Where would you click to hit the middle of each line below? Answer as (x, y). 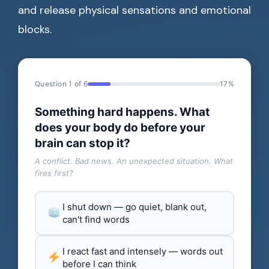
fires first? (54, 173)
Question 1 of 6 (62, 84)
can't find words (96, 220)
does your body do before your (120, 128)
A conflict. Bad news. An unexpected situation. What (134, 161)
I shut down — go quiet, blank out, (134, 207)
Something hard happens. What (122, 112)
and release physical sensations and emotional (134, 10)
